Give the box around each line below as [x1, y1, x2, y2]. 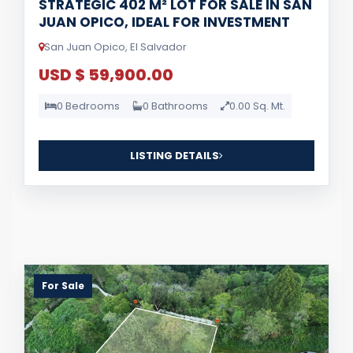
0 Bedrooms [57, 98, 120, 113]
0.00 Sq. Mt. [229, 98, 285, 113]
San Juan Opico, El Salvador [44, 39, 187, 54]
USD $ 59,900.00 [39, 64, 173, 86]
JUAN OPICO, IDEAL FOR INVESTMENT [39, 13, 290, 32]
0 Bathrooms [143, 98, 208, 113]
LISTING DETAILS [130, 148, 219, 163]
